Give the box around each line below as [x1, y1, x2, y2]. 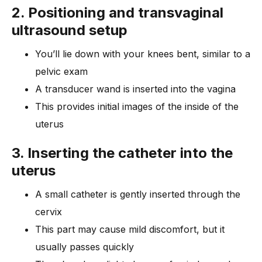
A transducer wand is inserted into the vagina [35, 82, 236, 95]
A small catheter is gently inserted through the [35, 188, 240, 200]
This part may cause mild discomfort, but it [35, 223, 225, 235]
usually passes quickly [35, 240, 134, 253]
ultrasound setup [12, 21, 127, 39]
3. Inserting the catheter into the [12, 144, 233, 161]
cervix [35, 205, 62, 218]
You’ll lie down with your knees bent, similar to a [35, 47, 250, 60]
